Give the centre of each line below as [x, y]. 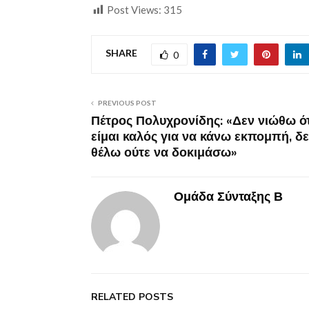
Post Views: [134, 9]
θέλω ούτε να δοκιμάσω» [164, 152]
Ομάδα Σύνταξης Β [228, 196]
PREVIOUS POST [127, 102]
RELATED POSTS [132, 297]
